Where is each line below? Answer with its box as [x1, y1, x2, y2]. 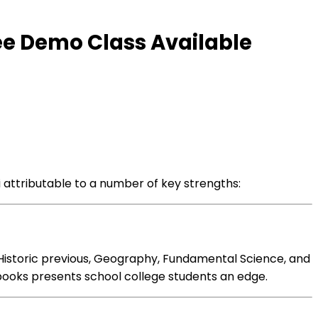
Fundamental [163, 251, 237, 267]
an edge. [217, 268, 268, 285]
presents [31, 268, 82, 285]
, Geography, [89, 251, 163, 267]
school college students [84, 268, 217, 285]
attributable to [4, 175, 87, 192]
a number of [89, 175, 158, 192]
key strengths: [158, 175, 241, 192]
